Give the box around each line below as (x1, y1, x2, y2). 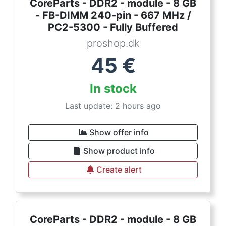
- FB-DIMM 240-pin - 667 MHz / (35, 9, 191, 21)
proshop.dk (86, 37, 140, 49)
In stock (89, 81, 137, 96)
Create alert (96, 164, 142, 175)
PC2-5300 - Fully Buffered (48, 21, 178, 33)
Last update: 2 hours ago (65, 101, 161, 111)
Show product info (83, 146, 155, 156)
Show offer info (89, 127, 149, 137)
